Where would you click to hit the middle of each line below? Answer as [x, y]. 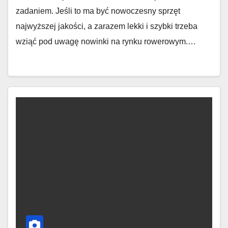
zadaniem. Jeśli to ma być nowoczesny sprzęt [98, 11]
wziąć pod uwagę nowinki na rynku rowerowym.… [106, 41]
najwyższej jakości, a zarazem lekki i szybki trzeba [107, 26]
